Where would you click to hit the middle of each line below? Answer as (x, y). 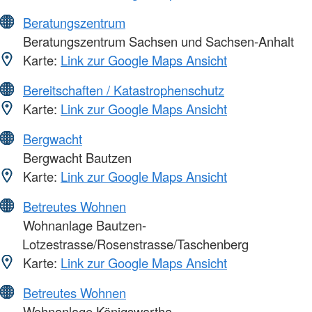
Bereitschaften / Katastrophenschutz (124, 90)
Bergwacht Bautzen (76, 158)
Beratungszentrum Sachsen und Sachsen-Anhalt (157, 41)
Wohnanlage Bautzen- (83, 225)
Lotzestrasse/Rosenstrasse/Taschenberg (135, 244)
